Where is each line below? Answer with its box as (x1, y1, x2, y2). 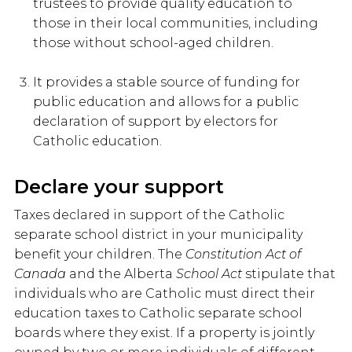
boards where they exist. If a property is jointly (14, 325, 314, 341)
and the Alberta (69, 266, 176, 282)
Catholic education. (33, 134, 162, 149)
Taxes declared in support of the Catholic (14, 207, 284, 223)
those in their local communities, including (33, 16, 318, 31)
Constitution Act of (185, 247, 301, 262)
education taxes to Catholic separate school (14, 306, 302, 321)
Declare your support (14, 175, 224, 199)
